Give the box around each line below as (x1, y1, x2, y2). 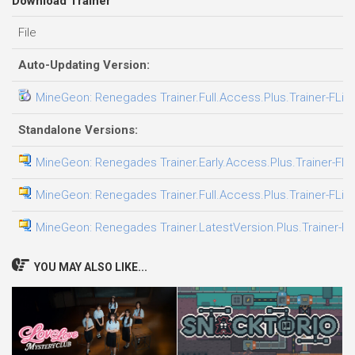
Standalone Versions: (18, 122, 138, 137)
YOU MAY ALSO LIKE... (34, 260, 147, 273)
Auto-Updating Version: (18, 57, 150, 72)
